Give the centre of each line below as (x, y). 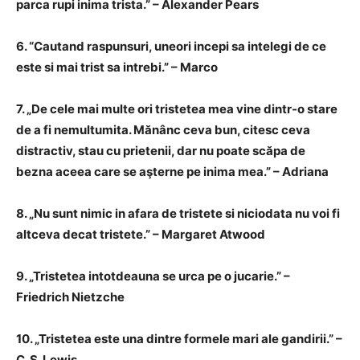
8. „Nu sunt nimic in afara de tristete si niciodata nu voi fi (178, 213)
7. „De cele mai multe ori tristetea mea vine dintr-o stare (177, 109)
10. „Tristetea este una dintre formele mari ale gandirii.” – (179, 339)
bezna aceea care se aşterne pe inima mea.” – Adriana (172, 172)
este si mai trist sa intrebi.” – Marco (117, 67)
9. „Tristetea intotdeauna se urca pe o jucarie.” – (153, 276)
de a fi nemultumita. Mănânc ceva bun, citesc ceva (163, 130)
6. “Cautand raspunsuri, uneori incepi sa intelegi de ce (171, 46)
